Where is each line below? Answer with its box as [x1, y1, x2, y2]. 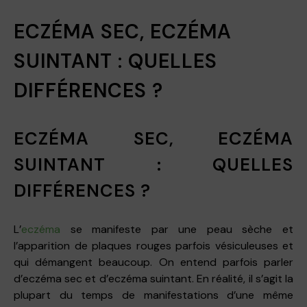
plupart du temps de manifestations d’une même [14, 287, 293, 302]
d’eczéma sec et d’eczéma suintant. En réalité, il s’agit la [14, 271, 293, 286]
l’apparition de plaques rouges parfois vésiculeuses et [14, 238, 293, 253]
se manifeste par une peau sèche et [60, 221, 293, 236]
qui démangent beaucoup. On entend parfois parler [14, 254, 293, 269]
